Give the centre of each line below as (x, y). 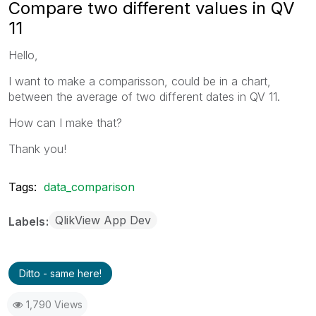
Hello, (23, 55)
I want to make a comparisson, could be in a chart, (140, 81)
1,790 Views (54, 304)
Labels (28, 221)
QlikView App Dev (103, 220)
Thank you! (37, 148)
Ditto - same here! (60, 273)
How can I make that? (65, 122)
